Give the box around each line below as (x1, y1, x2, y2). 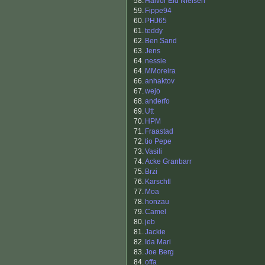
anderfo (145, 97, 170, 106)
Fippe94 (145, 7, 172, 15)
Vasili (145, 147, 162, 156)
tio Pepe (145, 137, 172, 146)
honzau (145, 198, 169, 206)
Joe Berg (145, 248, 174, 257)
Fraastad (145, 127, 173, 136)
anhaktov (145, 77, 174, 86)
